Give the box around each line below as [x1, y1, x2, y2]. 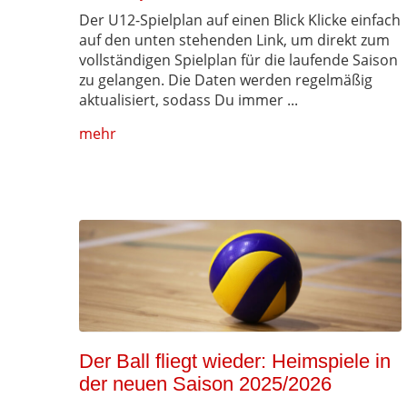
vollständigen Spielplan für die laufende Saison [79, 49, 398, 70]
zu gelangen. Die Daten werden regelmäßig [79, 69, 372, 90]
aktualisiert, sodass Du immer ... [79, 89, 298, 110]
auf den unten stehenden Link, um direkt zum [79, 29, 390, 50]
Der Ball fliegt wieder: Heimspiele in [79, 350, 391, 373]
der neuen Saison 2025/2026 [79, 372, 332, 396]
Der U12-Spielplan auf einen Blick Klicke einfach [79, 9, 401, 30]
